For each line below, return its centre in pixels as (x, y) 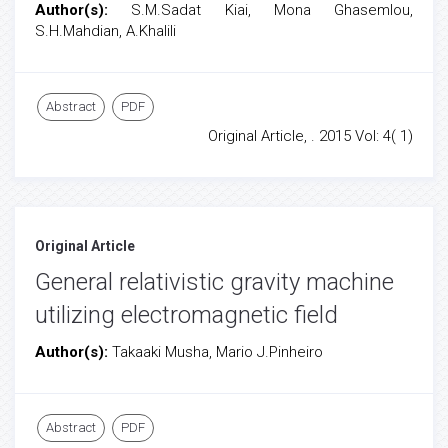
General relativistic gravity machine (214, 282)
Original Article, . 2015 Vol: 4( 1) (310, 136)
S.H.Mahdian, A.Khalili (105, 31)
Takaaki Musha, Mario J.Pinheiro (217, 352)
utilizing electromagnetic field (186, 315)
